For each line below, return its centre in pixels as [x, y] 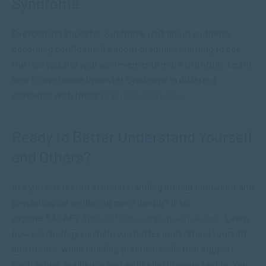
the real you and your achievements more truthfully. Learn [132, 64]
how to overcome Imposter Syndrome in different [114, 79]
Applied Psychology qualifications [151, 218]
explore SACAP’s [47, 218]
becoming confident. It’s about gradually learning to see [127, 48]
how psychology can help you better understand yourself [129, 233]
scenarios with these [56, 95]
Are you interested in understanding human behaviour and [133, 187]
